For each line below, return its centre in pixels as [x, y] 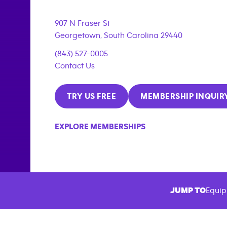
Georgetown [78, 35]
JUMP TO [188, 191]
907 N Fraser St [82, 23]
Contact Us [75, 66]
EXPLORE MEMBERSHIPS [100, 126]
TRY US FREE [92, 96]
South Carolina [131, 35]
